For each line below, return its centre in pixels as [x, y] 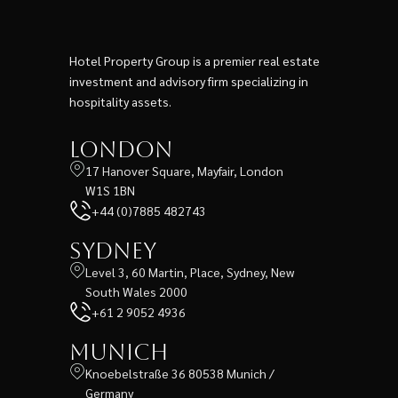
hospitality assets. [120, 101]
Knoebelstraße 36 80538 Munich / [180, 373]
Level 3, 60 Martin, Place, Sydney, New [190, 271]
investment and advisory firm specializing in [189, 80]
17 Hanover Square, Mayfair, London [184, 170]
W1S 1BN [110, 190]
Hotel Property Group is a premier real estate [195, 60]
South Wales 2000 [136, 291]
